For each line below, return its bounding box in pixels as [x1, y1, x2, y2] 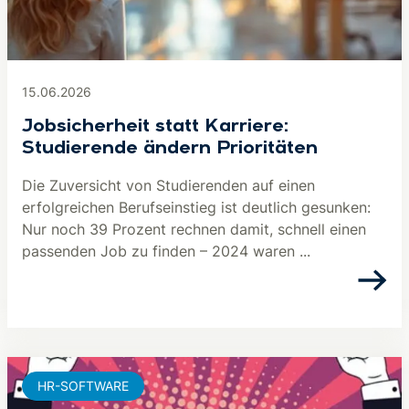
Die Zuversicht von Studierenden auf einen [22, 176, 315, 194]
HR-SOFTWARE [37, 378, 129, 393]
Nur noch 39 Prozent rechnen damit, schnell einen [22, 220, 366, 238]
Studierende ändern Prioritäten [22, 140, 318, 158]
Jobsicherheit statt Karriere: [22, 118, 289, 136]
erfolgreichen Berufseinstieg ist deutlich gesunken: [22, 198, 371, 216]
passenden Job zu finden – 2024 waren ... [22, 242, 310, 260]
